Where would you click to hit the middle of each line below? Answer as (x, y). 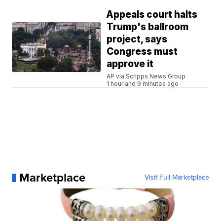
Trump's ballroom (148, 27)
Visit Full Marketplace (177, 178)
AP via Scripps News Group (146, 76)
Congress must (142, 52)
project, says (137, 39)
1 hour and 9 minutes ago (143, 84)
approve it (130, 64)
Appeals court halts (152, 15)
